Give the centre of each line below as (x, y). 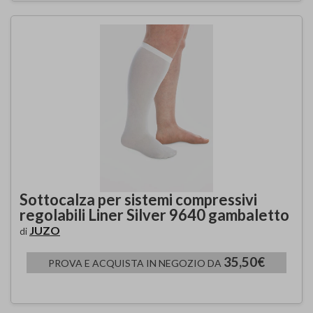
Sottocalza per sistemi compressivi (138, 199)
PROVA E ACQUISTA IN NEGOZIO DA (136, 263)
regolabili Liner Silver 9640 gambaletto (154, 214)
